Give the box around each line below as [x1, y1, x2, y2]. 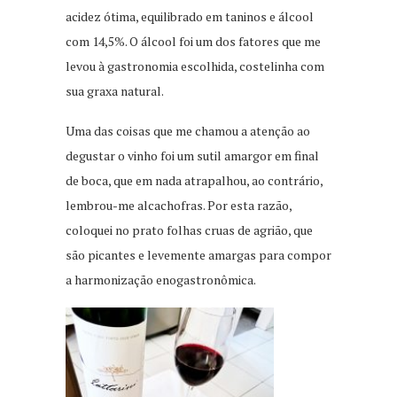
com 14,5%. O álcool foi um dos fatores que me [66, 33, 321, 51]
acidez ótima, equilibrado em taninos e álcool [66, 8, 314, 26]
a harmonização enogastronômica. [66, 271, 256, 289]
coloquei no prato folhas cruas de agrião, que [66, 222, 313, 239]
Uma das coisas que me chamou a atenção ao [66, 122, 310, 140]
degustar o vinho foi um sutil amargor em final [66, 147, 319, 165]
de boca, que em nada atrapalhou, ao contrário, [66, 172, 323, 190]
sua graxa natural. [66, 82, 164, 100]
